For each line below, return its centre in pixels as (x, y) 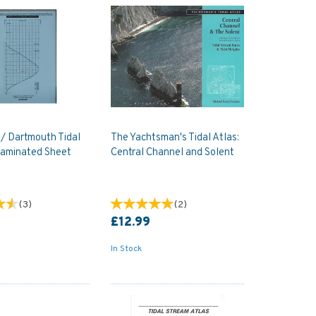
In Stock (126, 249)
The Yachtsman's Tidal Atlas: (175, 138)
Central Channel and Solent (172, 152)
